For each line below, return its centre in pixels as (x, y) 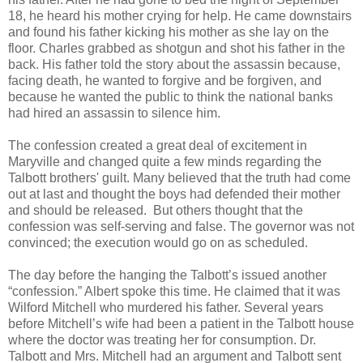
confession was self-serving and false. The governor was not (181, 227)
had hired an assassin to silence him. (114, 113)
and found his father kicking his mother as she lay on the (169, 32)
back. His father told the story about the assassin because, (174, 65)
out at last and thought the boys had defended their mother (174, 194)
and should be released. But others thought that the (156, 211)
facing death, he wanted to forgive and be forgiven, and (165, 81)
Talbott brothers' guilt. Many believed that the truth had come (179, 178)
